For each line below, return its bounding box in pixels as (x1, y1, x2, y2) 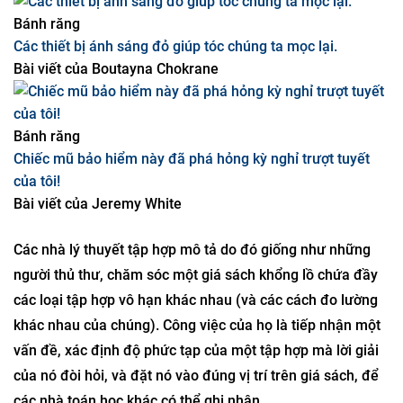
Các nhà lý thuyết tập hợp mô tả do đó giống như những (13, 331, 371, 348)
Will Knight (64, 60, 136, 77)
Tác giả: (13, 60, 64, 77)
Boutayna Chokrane (88, 150, 219, 167)
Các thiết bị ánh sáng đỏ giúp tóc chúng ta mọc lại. (13, 128, 337, 145)
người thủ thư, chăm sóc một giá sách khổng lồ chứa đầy (13, 356, 378, 373)
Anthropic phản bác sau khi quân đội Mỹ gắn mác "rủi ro (13, 15, 374, 32)
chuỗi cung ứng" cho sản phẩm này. (13, 38, 241, 55)
